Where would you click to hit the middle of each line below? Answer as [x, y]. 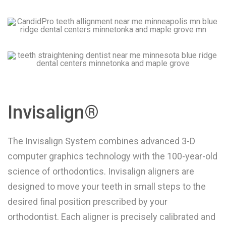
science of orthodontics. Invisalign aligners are [101, 171]
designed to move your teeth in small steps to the [107, 186]
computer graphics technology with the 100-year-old [112, 156]
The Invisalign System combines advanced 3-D [101, 141]
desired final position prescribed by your [88, 201]
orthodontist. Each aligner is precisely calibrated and [111, 216]
